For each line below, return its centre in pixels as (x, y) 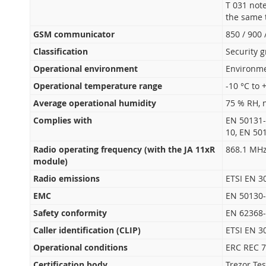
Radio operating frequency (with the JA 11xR (124, 149)
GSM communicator (74, 34)
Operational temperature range (97, 86)
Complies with (62, 120)
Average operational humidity (94, 103)
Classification (60, 51)
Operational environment (85, 69)
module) (50, 161)
